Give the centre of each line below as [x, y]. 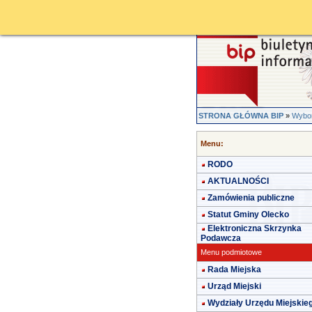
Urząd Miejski [234, 286]
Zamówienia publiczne [251, 198]
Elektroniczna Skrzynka [255, 228]
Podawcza [221, 238]
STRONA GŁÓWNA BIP [241, 116]
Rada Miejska [234, 270]
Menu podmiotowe [231, 252]
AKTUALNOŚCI [238, 181]
